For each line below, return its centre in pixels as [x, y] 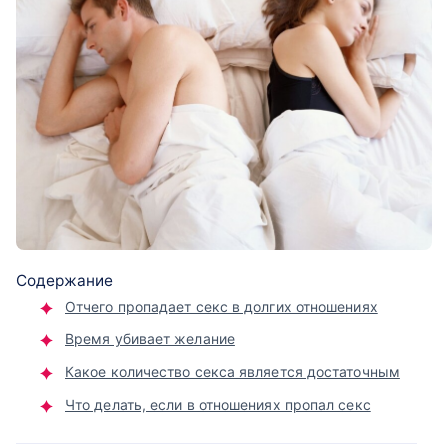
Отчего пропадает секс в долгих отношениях [221, 306]
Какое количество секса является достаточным [232, 372]
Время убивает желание [150, 339]
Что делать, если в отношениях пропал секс [218, 404]
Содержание [64, 280]
